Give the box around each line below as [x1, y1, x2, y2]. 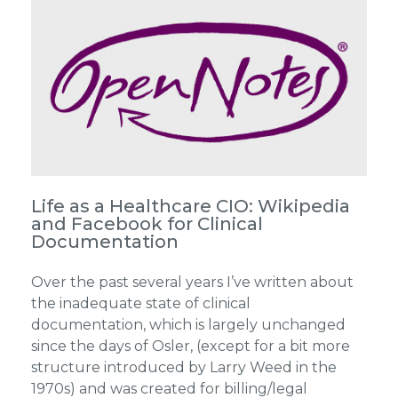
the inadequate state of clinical [30, 295, 251, 313]
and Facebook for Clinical [30, 213, 263, 235]
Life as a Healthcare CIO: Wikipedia [30, 195, 350, 218]
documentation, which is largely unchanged [30, 316, 346, 334]
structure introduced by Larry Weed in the [30, 359, 337, 377]
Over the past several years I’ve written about [30, 274, 354, 291]
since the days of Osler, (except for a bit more [30, 338, 350, 355]
